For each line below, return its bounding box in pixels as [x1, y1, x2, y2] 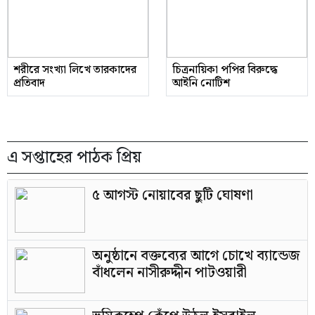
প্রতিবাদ [13, 75, 45, 92]
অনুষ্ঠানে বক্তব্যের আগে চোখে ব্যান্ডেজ [92, 245, 300, 267]
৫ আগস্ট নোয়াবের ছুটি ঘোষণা [92, 184, 253, 207]
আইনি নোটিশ [172, 75, 230, 92]
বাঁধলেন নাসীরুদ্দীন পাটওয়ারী [92, 262, 247, 284]
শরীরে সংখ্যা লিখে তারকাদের [13, 61, 136, 79]
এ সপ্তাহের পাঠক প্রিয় [7, 144, 141, 171]
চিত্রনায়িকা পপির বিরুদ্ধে [172, 61, 278, 79]
